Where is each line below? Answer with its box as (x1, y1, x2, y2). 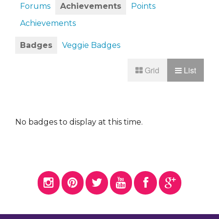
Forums (20, 1, 50, 11)
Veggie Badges (62, 41, 120, 50)
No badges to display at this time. (15, 117, 143, 127)
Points (131, 1, 155, 11)
